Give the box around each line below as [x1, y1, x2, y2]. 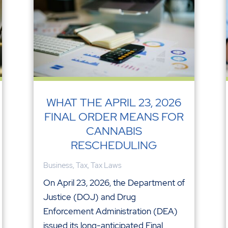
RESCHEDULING [71, 137, 157, 153]
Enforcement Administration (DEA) [43, 205, 178, 217]
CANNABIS [85, 123, 142, 138]
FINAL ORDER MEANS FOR [44, 109, 184, 124]
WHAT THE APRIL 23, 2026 [46, 95, 182, 110]
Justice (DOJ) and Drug [43, 191, 136, 203]
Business [43, 160, 73, 170]
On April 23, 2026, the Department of [43, 177, 185, 188]
